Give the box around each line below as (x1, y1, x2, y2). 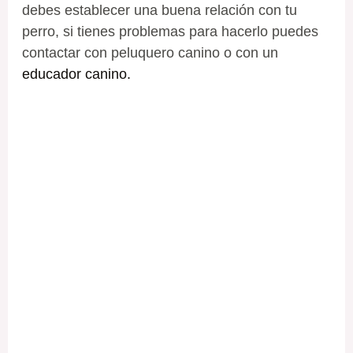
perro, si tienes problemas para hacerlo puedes (21, 23, 318, 39)
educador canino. (21, 65, 131, 82)
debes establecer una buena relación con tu (21, 2, 297, 18)
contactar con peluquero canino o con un (21, 44, 278, 61)
